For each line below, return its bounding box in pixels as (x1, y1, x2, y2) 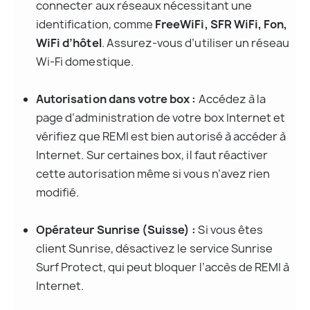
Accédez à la (196, 91, 268, 107)
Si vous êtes (196, 222, 266, 238)
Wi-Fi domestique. (36, 54, 134, 70)
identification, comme (36, 17, 156, 33)
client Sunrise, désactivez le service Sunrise (36, 241, 275, 257)
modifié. (36, 185, 80, 201)
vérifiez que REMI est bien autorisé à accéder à (36, 129, 289, 145)
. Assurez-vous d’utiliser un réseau (101, 35, 292, 51)
